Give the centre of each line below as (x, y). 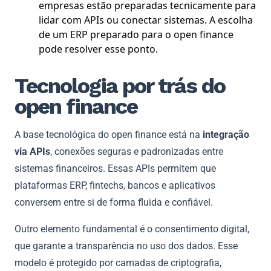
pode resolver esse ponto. (98, 49)
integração (226, 134)
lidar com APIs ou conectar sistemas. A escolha (146, 20)
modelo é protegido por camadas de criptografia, (118, 263)
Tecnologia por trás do (120, 86)
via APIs (32, 151)
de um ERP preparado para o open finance (136, 34)
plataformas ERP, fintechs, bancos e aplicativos (115, 185)
